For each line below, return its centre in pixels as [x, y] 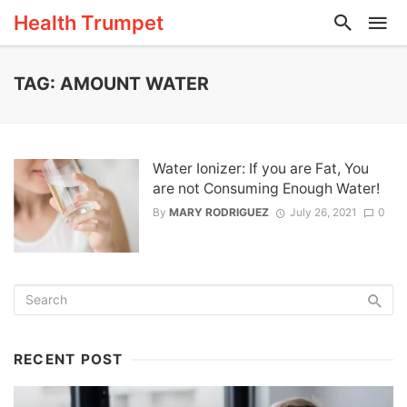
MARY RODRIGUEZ [218, 213]
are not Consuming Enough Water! [266, 189]
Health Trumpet [89, 22]
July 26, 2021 [323, 213]
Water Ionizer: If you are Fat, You [260, 169]
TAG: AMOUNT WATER [111, 84]
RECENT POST [69, 360]
